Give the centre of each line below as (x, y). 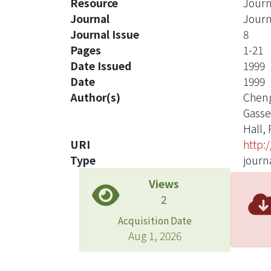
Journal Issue (105, 34)
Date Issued (101, 66)
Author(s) (95, 97)
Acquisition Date (155, 220)
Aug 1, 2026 (155, 236)
